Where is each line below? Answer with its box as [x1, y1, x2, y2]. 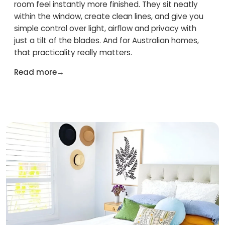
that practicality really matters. [14, 47, 132, 58]
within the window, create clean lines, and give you [14, 11, 203, 22]
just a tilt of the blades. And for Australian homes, [14, 35, 199, 46]
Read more [14, 67, 57, 77]
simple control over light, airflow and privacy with [14, 23, 196, 34]
